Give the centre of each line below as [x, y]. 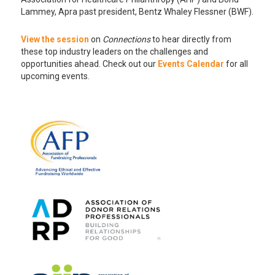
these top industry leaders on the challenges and [114, 51]
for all [237, 64]
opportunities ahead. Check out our [89, 64]
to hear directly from [191, 39]
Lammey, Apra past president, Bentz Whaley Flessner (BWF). [137, 11]
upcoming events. [55, 76]
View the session [55, 39]
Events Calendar [192, 64]
